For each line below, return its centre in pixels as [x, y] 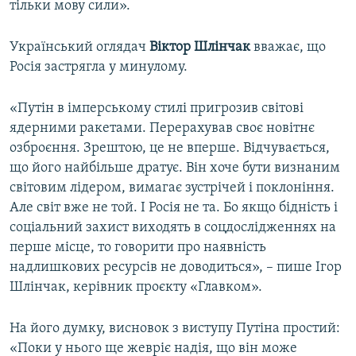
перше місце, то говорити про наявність [138, 248]
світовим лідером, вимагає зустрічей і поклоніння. [172, 188]
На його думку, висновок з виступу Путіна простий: [175, 329]
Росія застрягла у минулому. [99, 68]
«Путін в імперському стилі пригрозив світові [157, 109]
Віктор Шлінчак [201, 48]
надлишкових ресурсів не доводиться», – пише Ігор [176, 268]
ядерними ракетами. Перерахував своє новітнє [162, 129]
